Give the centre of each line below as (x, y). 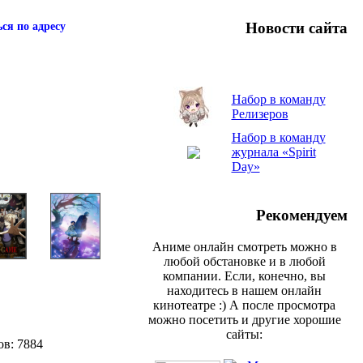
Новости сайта (297, 28)
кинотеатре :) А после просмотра (244, 305)
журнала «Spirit (273, 152)
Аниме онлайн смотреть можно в (244, 246)
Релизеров (260, 114)
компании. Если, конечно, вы (244, 275)
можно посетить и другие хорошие (244, 319)
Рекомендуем (302, 216)
